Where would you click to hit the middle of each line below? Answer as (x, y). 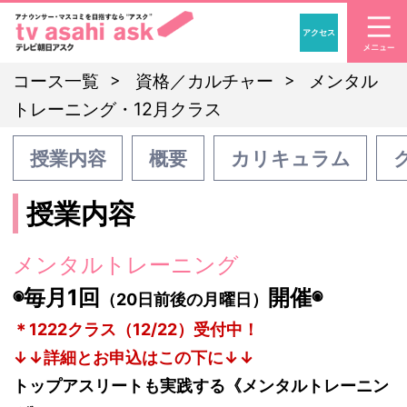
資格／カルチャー (206, 81)
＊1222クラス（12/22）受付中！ (136, 329)
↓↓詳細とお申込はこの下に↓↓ (134, 357)
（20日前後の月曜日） (184, 299)
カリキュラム (290, 158)
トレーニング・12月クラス (117, 109)
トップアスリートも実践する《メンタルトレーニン (201, 385)
